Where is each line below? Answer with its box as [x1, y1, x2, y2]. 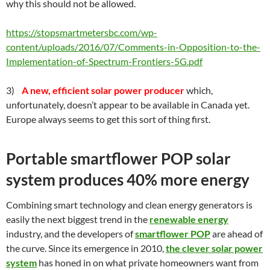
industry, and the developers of [6, 228, 135, 239]
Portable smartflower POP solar [6, 149, 231, 168]
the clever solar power [166, 242, 263, 254]
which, [184, 84, 213, 96]
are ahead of [210, 228, 263, 239]
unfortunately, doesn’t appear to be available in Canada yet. [6, 99, 250, 110]
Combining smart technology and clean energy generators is [6, 199, 253, 210]
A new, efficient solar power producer [22, 84, 184, 96]
